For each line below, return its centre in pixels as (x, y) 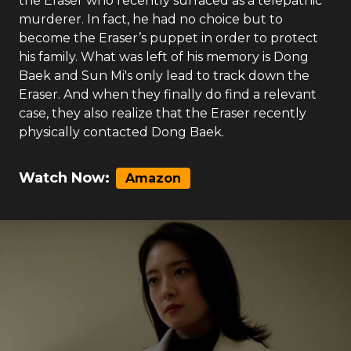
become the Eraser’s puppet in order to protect (168, 38)
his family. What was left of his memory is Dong (164, 57)
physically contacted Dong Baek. (121, 132)
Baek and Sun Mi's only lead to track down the (164, 76)
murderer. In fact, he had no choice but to (151, 19)
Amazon (153, 178)
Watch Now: (64, 178)
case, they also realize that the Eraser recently (163, 113)
